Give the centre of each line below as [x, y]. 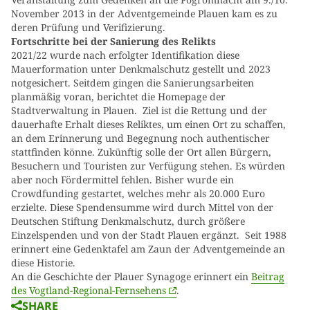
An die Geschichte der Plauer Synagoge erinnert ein [131, 276]
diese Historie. [43, 263]
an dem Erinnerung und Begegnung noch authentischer [140, 138]
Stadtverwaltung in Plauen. [74, 110]
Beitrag [268, 276]
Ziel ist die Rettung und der [203, 110]
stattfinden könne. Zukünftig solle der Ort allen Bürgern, [141, 152]
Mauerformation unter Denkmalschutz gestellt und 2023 [141, 69]
